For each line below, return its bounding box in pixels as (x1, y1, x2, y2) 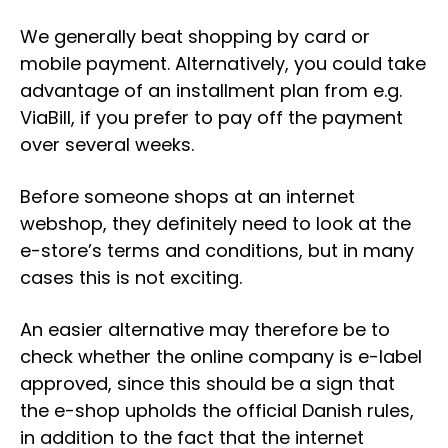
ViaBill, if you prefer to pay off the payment (20, 105, 403, 130)
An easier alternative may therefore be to (20, 317, 390, 342)
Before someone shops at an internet (20, 184, 355, 209)
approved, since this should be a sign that (20, 371, 395, 396)
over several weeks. (20, 132, 194, 157)
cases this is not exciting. (20, 265, 242, 290)
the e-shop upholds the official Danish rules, (20, 398, 414, 423)
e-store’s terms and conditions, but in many (20, 238, 414, 263)
